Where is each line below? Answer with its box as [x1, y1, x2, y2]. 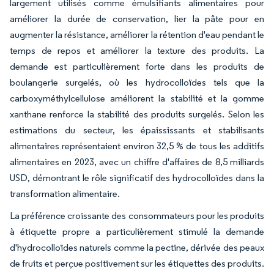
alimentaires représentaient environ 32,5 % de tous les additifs [10, 140, 264, 152]
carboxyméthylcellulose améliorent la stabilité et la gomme [10, 92, 264, 104]
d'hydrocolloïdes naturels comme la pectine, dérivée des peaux [10, 242, 264, 253]
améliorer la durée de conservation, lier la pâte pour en [10, 13, 264, 24]
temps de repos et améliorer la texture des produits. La [10, 45, 264, 56]
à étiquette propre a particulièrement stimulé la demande [10, 226, 264, 237]
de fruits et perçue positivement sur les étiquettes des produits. [10, 257, 264, 269]
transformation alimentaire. [10, 188, 120, 199]
